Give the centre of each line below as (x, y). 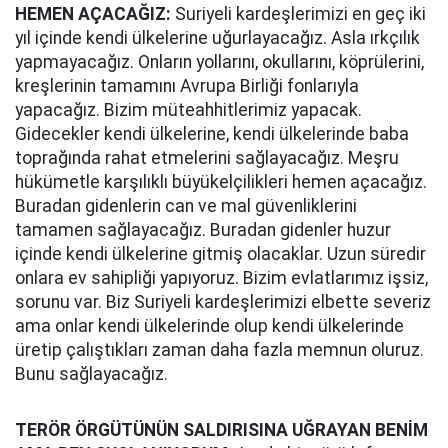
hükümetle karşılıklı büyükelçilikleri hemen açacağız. (221, 182)
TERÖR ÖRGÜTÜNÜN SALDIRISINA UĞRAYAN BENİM (221, 430)
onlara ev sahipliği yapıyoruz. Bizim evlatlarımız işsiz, (221, 278)
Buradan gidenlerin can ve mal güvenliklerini (186, 206)
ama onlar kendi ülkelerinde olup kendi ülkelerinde (209, 326)
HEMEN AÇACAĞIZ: (93, 14)
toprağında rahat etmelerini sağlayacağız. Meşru (207, 158)
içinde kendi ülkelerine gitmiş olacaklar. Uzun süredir (220, 254)
